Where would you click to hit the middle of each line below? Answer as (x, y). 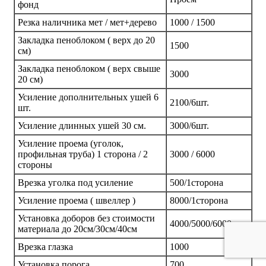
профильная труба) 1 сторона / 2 (83, 154)
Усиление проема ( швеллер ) (77, 200)
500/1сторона (197, 182)
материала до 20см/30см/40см (77, 229)
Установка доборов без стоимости (86, 218)
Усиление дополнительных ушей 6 (88, 97)
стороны (35, 164)
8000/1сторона (199, 200)
